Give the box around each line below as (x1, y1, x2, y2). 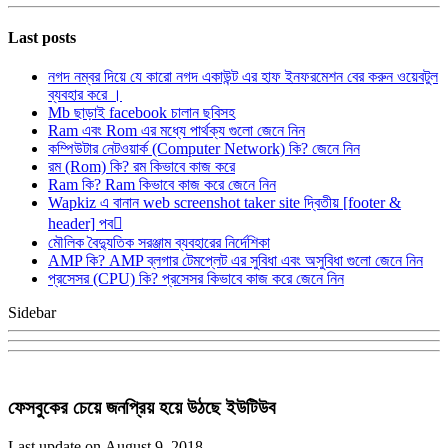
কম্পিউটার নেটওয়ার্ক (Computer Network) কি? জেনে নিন (48, 140, 360, 158)
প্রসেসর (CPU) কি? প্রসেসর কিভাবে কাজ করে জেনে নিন (48, 270, 344, 288)
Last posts (8, 28, 76, 46)
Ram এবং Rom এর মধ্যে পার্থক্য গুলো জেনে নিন (48, 122, 305, 140)
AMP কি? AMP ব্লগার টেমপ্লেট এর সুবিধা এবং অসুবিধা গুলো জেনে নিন (48, 252, 423, 270)
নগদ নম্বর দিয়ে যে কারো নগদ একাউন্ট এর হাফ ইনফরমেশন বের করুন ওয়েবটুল (48, 68, 438, 86)
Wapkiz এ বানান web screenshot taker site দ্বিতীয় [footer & (48, 194, 401, 212)
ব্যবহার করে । (48, 86, 122, 104)
